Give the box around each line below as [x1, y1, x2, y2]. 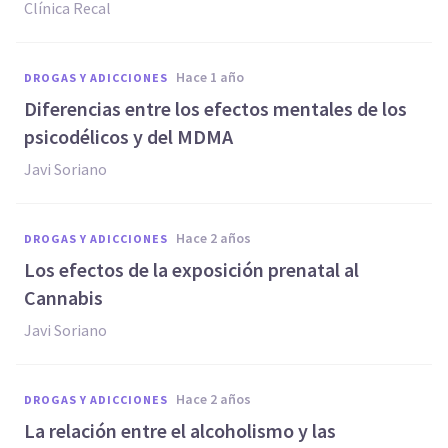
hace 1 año [185, 68, 244, 86]
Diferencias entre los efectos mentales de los [24, 96, 407, 121]
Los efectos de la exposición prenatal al [24, 257, 359, 282]
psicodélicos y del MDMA [24, 124, 233, 149]
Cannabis [24, 285, 103, 310]
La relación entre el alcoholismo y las [24, 418, 336, 443]
